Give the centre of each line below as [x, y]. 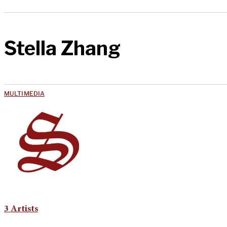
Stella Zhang [62, 48]
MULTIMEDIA [24, 93]
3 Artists [21, 209]
